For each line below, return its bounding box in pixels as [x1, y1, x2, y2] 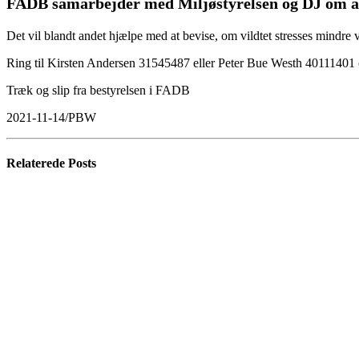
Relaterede [6, 155, 68, 170]
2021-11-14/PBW [6, 110, 96, 124]
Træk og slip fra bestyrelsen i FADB [6, 83, 190, 97]
